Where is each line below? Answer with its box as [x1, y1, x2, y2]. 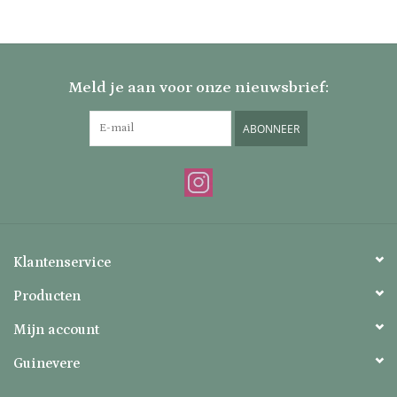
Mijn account [13, 322, 99, 339]
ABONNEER [243, 121, 300, 137]
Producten [13, 288, 81, 305]
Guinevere [13, 355, 80, 372]
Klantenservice [13, 254, 111, 271]
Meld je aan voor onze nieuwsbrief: [68, 79, 329, 97]
